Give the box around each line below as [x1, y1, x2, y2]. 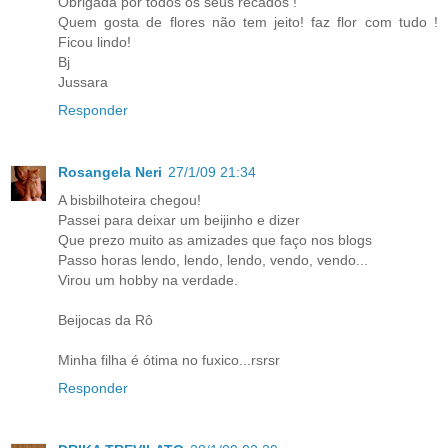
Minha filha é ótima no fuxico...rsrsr [58, 352, 280, 369]
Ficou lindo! [58, 34, 131, 51]
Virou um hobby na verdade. [58, 272, 238, 289]
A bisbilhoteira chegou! [58, 192, 201, 209]
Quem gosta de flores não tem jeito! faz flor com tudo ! [58, 14, 438, 31]
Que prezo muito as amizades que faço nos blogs [58, 232, 372, 249]
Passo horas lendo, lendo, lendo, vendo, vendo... [58, 252, 368, 269]
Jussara [58, 74, 108, 91]
